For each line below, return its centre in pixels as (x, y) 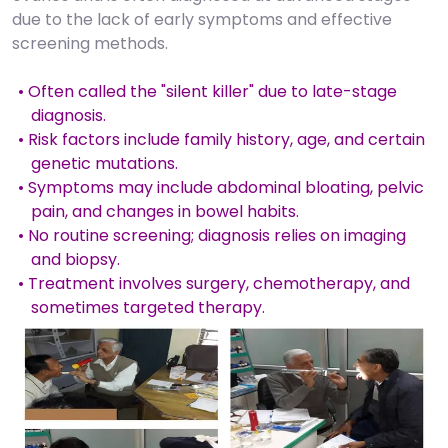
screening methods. (90, 44)
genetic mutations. (105, 164)
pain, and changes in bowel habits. (165, 212)
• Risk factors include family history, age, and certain (222, 140)
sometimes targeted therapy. (148, 308)
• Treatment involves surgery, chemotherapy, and (214, 284)
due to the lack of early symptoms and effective (202, 20)
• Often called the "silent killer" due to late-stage (208, 92)
